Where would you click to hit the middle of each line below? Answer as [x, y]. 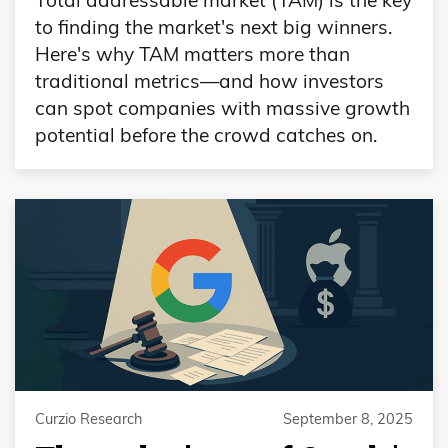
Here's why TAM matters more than [192, 53]
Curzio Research [88, 418]
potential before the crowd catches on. [206, 134]
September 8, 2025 [348, 418]
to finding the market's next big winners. [213, 26]
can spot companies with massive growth [222, 107]
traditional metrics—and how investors [209, 80]
